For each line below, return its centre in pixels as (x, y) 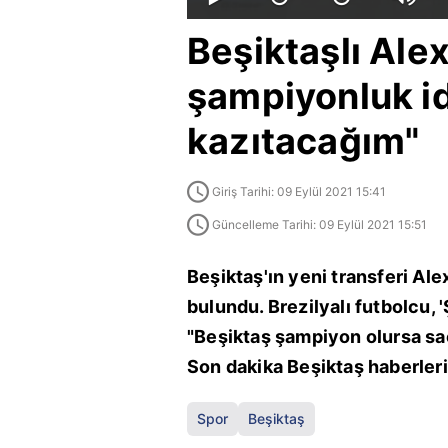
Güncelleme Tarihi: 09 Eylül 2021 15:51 (319, 225)
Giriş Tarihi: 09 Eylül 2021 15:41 (299, 192)
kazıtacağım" (303, 140)
